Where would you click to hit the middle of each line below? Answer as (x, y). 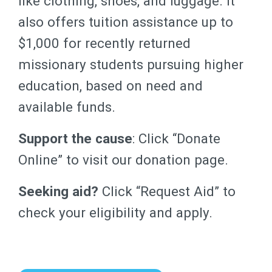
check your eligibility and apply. (115, 212)
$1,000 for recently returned (104, 43)
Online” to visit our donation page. (123, 159)
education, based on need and (110, 86)
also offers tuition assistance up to (126, 22)
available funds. (67, 107)
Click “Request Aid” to (167, 191)
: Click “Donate (176, 138)
